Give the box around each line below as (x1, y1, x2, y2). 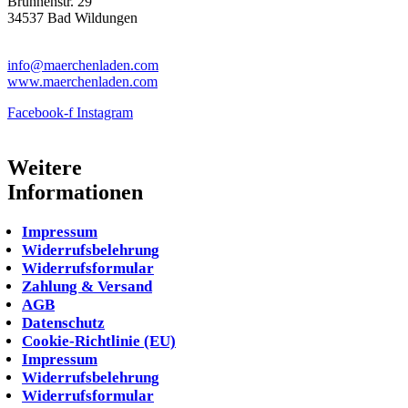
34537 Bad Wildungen (7, 9, 138, 25)
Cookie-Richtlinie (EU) (22, 331, 176, 350)
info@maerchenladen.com (7, 56, 158, 73)
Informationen (7, 179, 143, 204)
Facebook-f (7, 104, 73, 120)
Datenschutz (22, 313, 105, 331)
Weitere (7, 155, 82, 179)
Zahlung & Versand (22, 277, 152, 295)
